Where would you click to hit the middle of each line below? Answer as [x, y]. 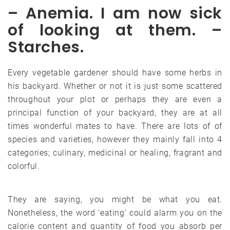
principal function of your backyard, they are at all [115, 112]
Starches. [46, 47]
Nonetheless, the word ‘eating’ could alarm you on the [115, 213]
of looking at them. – [115, 30]
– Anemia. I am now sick [115, 13]
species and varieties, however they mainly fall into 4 [115, 139]
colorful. [24, 166]
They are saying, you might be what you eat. [115, 199]
